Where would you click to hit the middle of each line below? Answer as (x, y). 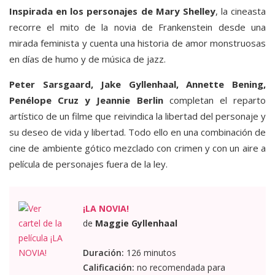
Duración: (103, 253)
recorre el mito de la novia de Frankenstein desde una (137, 27)
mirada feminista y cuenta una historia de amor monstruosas (137, 43)
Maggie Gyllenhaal (136, 223)
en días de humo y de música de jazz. (87, 59)
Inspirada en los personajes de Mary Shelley (112, 11)
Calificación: (108, 268)
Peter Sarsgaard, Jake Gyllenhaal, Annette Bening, (137, 84)
